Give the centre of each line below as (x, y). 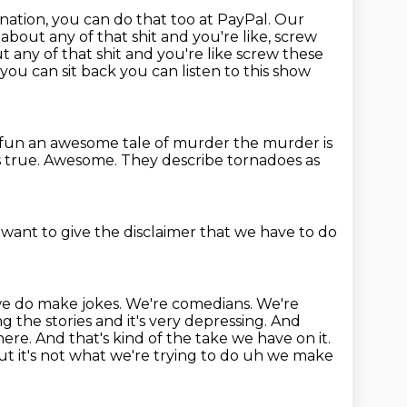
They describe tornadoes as (220, 160)
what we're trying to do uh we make (201, 356)
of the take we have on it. (239, 338)
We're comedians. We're (212, 304)
